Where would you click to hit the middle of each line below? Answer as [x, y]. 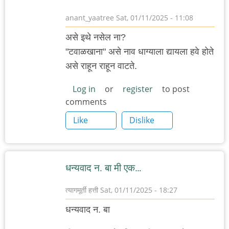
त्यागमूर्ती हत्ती [82, 190]
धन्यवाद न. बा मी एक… [104, 168]
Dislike [142, 120]
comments [86, 102]
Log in [84, 89]
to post [175, 89]
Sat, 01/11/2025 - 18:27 [138, 190]
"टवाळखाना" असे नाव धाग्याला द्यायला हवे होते [140, 51]
